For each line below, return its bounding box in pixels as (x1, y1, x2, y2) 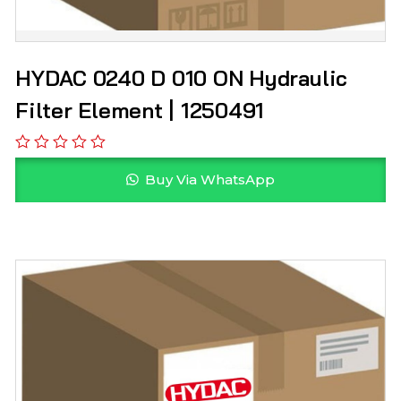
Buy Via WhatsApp (141, 170, 275, 188)
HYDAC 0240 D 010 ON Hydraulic (15, 64, 348, 92)
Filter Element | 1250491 (15, 97, 265, 124)
